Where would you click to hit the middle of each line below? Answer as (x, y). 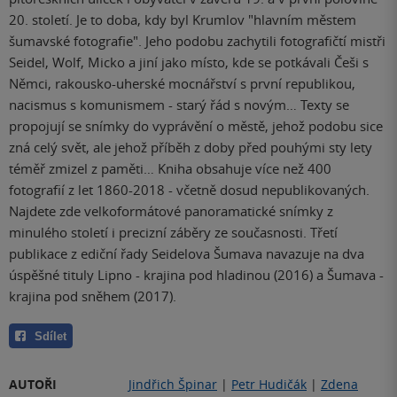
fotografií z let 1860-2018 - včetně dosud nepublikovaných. (189, 190)
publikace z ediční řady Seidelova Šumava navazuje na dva (187, 254)
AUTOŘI (33, 385)
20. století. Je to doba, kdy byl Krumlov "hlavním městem (183, 20)
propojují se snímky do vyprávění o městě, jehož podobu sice (196, 126)
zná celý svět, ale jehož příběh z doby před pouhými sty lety (191, 148)
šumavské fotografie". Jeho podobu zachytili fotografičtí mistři (197, 41)
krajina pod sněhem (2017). (93, 296)
